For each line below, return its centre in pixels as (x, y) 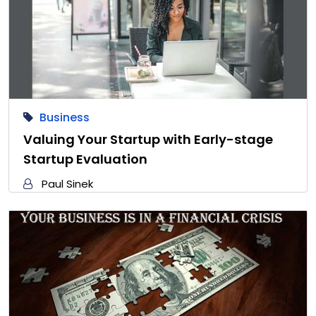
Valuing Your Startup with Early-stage (148, 140)
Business (65, 118)
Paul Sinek (67, 184)
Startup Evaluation (85, 159)
